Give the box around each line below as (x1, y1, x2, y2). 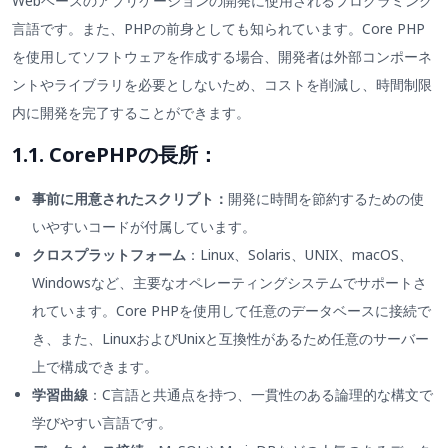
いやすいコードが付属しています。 (32, 217, 256, 237)
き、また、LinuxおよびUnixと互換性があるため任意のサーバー (32, 329, 429, 349)
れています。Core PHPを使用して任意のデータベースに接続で (32, 301, 431, 321)
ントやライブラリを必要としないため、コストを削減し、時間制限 (12, 74, 432, 94)
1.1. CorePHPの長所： (12, 141, 218, 169)
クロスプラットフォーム (32, 245, 186, 265)
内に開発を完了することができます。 (12, 102, 250, 122)
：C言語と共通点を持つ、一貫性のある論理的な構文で (88, 385, 433, 405)
